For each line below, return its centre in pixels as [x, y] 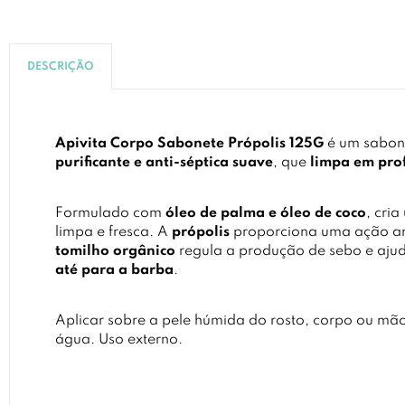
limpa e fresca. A [113, 232]
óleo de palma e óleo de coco [266, 213]
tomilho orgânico [115, 251]
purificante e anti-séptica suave [164, 163]
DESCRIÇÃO [61, 67]
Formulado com [110, 213]
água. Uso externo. [119, 340]
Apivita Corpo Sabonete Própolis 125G [191, 144]
